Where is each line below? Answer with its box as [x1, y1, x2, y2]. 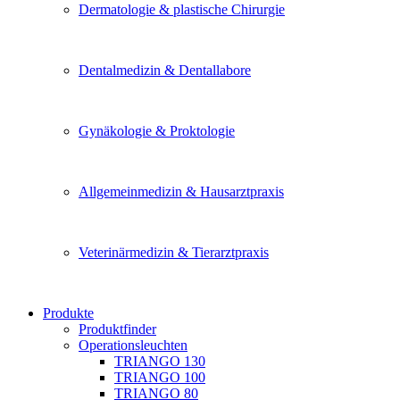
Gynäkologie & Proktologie [79, 123, 235, 138]
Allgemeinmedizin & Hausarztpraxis [79, 184, 284, 199]
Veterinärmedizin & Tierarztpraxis [79, 245, 269, 260]
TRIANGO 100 [114, 370, 205, 385]
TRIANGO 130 [114, 354, 205, 369]
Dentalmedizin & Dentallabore [79, 62, 251, 78]
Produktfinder [79, 321, 156, 337]
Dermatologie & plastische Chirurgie [79, 2, 285, 17]
